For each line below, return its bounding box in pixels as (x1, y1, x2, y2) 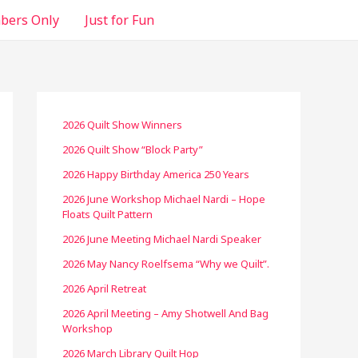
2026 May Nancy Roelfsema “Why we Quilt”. (62, 257, 272, 271)
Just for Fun (85, 11, 154, 29)
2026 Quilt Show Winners (62, 117, 182, 132)
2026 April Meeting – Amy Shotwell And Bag (62, 306, 268, 320)
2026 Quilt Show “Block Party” (62, 142, 203, 157)
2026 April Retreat (62, 281, 146, 296)
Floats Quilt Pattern (62, 207, 153, 221)
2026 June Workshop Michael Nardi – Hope (62, 192, 265, 206)
